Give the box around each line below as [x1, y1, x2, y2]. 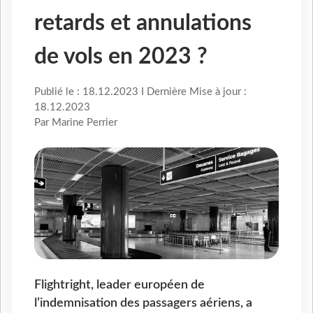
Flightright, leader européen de [34, 279, 205, 291]
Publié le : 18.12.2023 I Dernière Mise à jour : [34, 87, 247, 98]
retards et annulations [34, 12, 252, 35]
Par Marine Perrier [34, 117, 117, 129]
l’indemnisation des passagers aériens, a [34, 297, 252, 310]
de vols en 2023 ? [34, 45, 208, 68]
